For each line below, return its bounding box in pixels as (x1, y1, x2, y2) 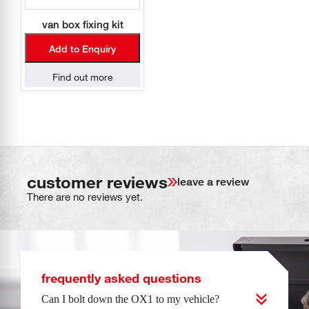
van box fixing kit (41, 17, 123, 31)
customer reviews (27, 171, 168, 192)
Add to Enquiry (49, 42, 116, 54)
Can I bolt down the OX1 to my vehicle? (41, 292, 219, 305)
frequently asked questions (41, 270, 201, 286)
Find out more (52, 70, 113, 83)
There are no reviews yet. (27, 190, 143, 203)
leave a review (177, 175, 249, 188)
